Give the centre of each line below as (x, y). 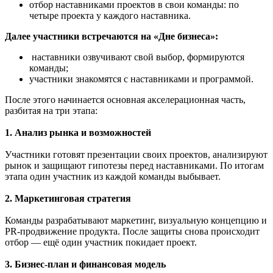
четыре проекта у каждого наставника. (111, 16)
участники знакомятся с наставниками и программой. (143, 79)
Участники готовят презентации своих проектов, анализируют (136, 155)
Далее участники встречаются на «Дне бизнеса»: (112, 37)
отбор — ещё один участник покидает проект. (101, 243)
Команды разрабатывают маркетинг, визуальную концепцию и (136, 221)
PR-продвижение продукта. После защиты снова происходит (132, 232)
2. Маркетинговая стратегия (68, 199)
